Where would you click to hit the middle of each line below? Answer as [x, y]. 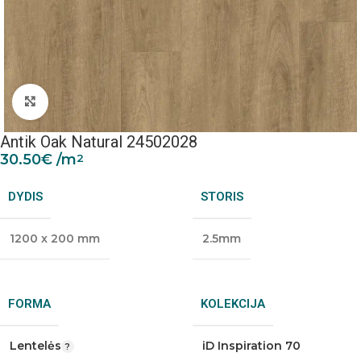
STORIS [222, 197]
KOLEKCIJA [233, 304]
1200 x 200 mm [55, 239]
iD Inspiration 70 [251, 346]
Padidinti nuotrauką [102, 102]
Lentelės [35, 346]
